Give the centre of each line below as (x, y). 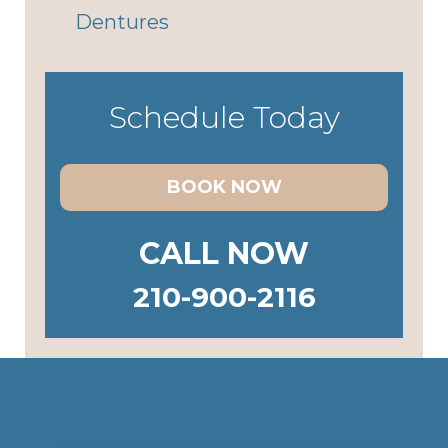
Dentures (122, 22)
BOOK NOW (224, 187)
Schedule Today (224, 117)
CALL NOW (224, 253)
